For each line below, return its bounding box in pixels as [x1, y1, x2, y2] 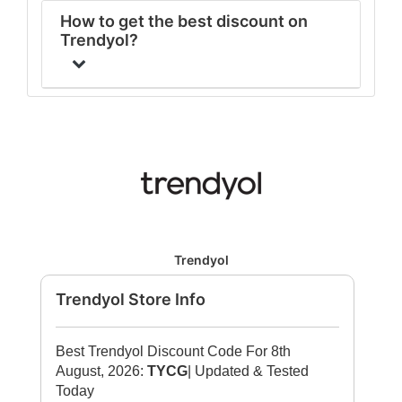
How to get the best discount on [60, 12, 308, 31]
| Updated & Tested [188, 363, 309, 379]
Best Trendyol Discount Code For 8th [56, 344, 291, 359]
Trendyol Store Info [56, 290, 205, 309]
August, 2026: [56, 363, 147, 379]
